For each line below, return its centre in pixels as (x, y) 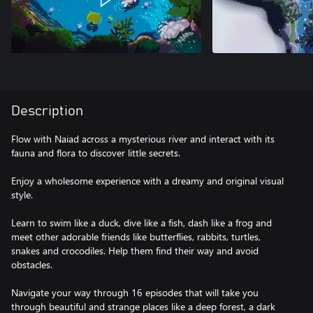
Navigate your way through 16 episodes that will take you (135, 292)
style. (22, 195)
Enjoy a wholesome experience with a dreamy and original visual (147, 181)
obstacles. (32, 264)
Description (47, 111)
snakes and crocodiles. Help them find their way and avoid (135, 250)
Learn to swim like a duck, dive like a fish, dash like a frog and (141, 223)
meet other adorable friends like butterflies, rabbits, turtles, (136, 236)
